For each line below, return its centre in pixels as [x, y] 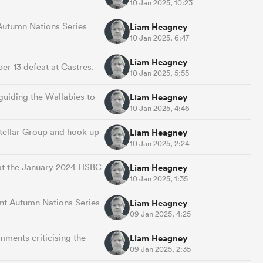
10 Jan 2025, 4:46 [160, 108]
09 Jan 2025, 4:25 [160, 214]
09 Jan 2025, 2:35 [160, 249]
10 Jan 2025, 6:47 [159, 38]
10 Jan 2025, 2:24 [159, 143]
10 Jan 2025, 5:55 [159, 73]
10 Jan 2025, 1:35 [159, 178]
